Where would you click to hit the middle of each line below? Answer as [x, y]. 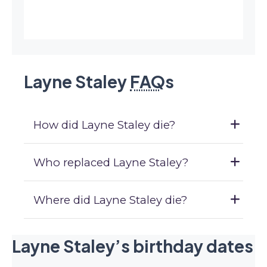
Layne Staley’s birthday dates [133, 246]
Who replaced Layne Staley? [111, 162]
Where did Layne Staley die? [110, 200]
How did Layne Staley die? [104, 125]
